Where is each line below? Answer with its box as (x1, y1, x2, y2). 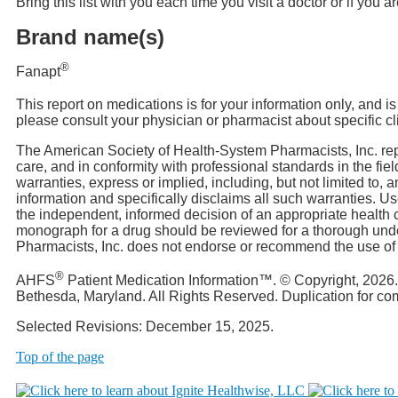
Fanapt (16, 64, 60, 80)
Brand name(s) (16, 25, 164, 50)
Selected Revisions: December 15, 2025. (16, 319, 274, 335)
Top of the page (16, 349, 104, 365)
